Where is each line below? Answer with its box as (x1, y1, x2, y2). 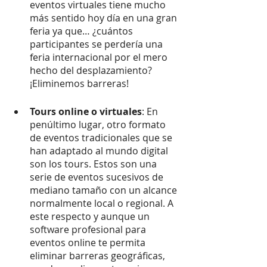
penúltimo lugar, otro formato (30, 117, 168, 131)
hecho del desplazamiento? (30, 63, 154, 77)
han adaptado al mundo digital (30, 144, 170, 157)
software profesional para (30, 222, 148, 236)
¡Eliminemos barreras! (30, 76, 129, 90)
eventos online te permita (30, 235, 148, 249)
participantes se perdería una (30, 37, 165, 51)
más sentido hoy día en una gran (30, 11, 179, 24)
